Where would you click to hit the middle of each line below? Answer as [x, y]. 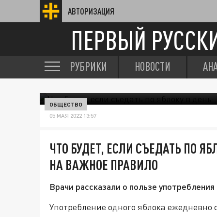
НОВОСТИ [153, 66]
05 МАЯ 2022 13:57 [73, 116]
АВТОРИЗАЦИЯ [91, 11]
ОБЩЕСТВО [66, 104]
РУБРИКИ [88, 66]
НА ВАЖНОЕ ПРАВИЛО [104, 165]
